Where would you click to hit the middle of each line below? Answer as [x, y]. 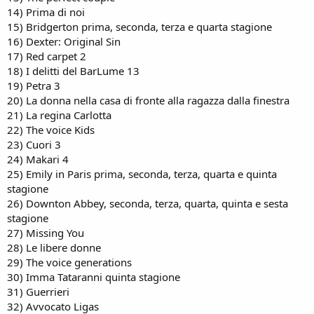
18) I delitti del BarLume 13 [73, 71]
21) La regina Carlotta [59, 115]
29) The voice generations [69, 262]
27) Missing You [46, 233]
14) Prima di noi [46, 12]
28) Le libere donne [54, 247]
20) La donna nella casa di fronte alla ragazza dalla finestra [148, 100]
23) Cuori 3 [34, 144]
